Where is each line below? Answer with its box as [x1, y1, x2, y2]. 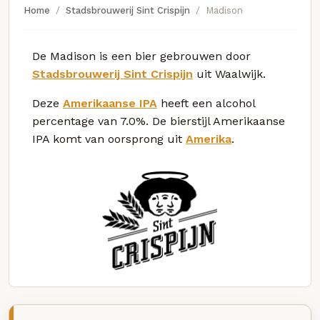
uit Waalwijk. [193, 66, 266, 81]
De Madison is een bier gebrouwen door [32, 49, 251, 63]
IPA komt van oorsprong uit [32, 131, 186, 146]
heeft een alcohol [157, 96, 255, 110]
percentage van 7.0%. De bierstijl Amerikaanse [32, 114, 285, 128]
